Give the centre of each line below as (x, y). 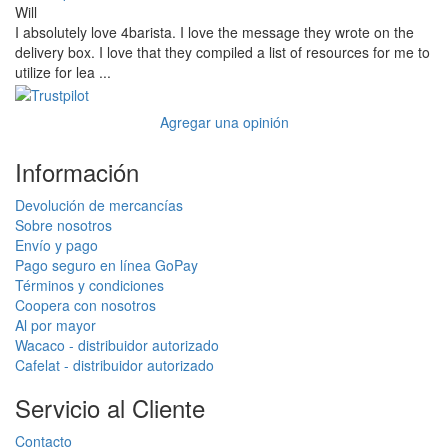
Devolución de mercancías (99, 204)
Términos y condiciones (89, 284)
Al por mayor (55, 324)
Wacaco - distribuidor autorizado (117, 344)
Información (77, 171)
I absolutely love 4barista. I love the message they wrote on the (214, 32)
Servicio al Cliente (110, 407)
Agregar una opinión (224, 121)
